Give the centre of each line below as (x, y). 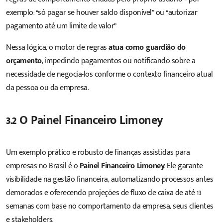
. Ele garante (184, 166)
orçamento (24, 61)
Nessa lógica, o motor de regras (57, 47)
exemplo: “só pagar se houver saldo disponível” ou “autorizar (102, 12)
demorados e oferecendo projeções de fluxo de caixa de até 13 (104, 193)
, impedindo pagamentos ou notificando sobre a (118, 61)
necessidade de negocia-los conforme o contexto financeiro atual (110, 74)
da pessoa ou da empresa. (47, 88)
